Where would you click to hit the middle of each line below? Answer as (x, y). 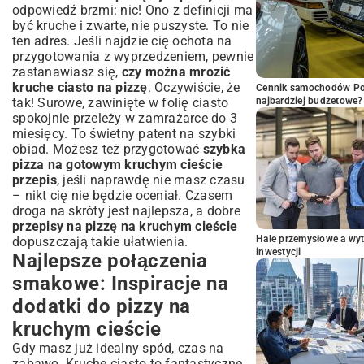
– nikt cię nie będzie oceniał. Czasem (123, 195)
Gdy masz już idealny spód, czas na (118, 348)
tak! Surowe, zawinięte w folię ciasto (121, 103)
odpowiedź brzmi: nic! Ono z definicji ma (132, 10)
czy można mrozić (176, 72)
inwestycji (279, 252)
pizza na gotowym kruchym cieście (117, 165)
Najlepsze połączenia (110, 261)
